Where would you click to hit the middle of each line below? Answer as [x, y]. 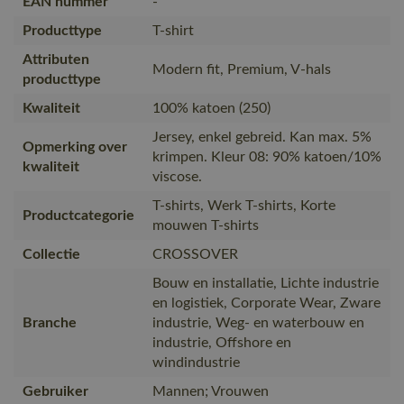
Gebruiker [55, 391]
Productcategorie [78, 215]
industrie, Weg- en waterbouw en [258, 322]
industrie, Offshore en [222, 342]
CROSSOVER [195, 254]
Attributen [56, 59]
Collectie [51, 254]
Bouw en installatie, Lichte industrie [266, 283]
